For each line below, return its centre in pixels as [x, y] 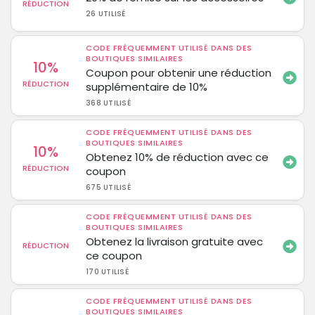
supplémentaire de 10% [147, 87]
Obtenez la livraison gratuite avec [175, 242]
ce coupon [114, 256]
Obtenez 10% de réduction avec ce [178, 157]
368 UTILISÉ [108, 103]
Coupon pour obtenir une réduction [179, 73]
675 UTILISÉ [108, 187]
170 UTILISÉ [107, 272]
